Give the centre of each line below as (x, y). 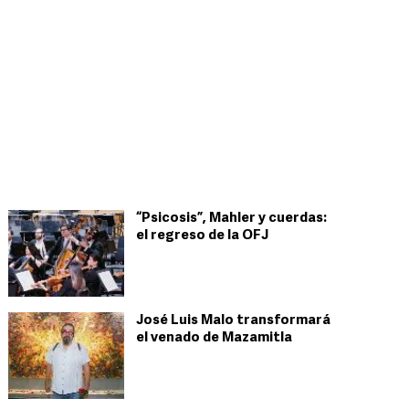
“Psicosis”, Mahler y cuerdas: (231, 219)
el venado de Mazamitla (214, 338)
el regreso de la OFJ (202, 236)
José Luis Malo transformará (233, 321)
